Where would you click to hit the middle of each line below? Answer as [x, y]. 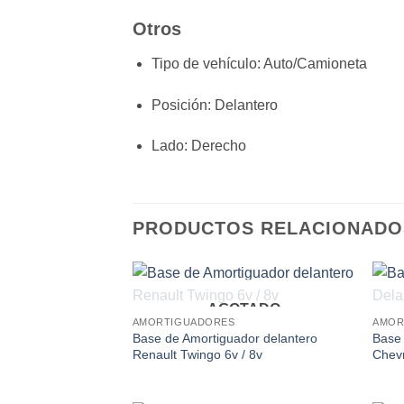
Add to [323, 312]
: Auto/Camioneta [312, 63]
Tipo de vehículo [204, 63]
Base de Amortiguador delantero [225, 339]
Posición [179, 105]
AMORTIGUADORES [184, 322]
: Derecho [215, 146]
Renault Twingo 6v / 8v [197, 355]
